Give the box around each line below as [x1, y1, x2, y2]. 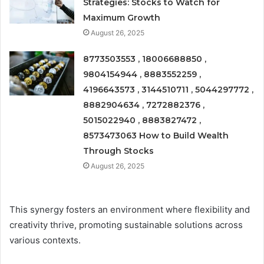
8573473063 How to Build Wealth [83, 130, 229, 141]
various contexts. [9, 235, 81, 246]
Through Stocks [83, 146, 154, 157]
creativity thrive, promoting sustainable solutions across [9, 219, 243, 231]
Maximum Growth [83, 12, 161, 24]
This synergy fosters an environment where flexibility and [9, 204, 250, 216]
